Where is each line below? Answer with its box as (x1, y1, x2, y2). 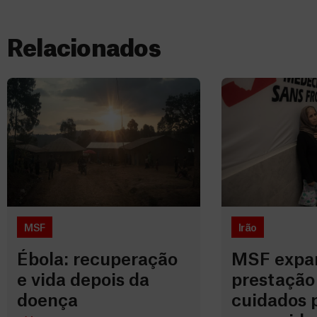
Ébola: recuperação (17, 251, 178, 269)
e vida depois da (17, 272, 149, 289)
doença (17, 292, 78, 310)
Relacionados (7, 38, 161, 61)
